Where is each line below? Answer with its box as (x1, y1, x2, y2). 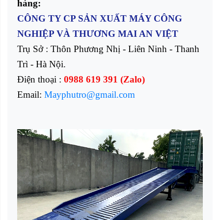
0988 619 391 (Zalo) (64, 74, 145, 85)
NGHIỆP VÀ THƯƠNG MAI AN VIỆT (17, 28, 178, 39)
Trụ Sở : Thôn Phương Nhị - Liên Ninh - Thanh (17, 44, 199, 55)
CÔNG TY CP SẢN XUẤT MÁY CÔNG (17, 13, 182, 24)
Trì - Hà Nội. (17, 59, 66, 70)
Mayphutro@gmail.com (44, 89, 135, 100)
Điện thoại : (17, 74, 64, 85)
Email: (17, 89, 44, 100)
